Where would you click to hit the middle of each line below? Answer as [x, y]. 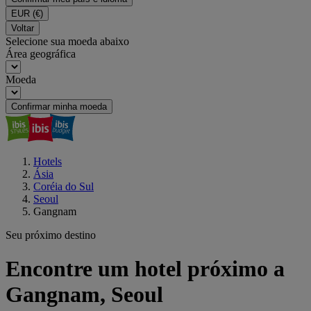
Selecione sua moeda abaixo [67, 41]
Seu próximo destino [51, 235]
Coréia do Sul [64, 186]
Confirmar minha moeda [59, 107]
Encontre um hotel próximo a [145, 269]
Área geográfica [41, 54]
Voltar [23, 28]
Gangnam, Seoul [84, 295]
